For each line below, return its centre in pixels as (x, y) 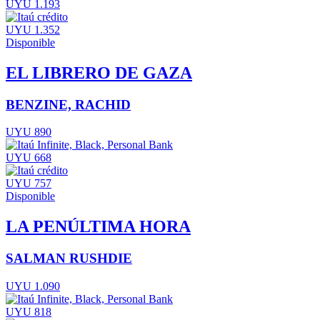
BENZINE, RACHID (68, 104)
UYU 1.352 (33, 29)
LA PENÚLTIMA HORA (98, 227)
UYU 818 (29, 311)
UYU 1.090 (33, 286)
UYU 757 (29, 184)
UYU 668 (29, 158)
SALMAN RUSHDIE (69, 259)
